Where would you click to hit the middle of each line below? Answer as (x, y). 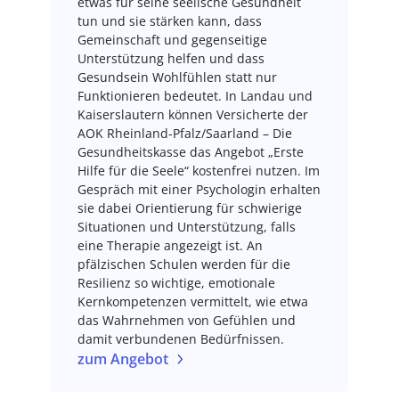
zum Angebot (122, 359)
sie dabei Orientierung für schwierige (189, 208)
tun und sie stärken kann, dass (169, 21)
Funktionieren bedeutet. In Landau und (195, 96)
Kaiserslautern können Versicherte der (192, 114)
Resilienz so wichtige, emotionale (176, 283)
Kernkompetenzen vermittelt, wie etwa (192, 301)
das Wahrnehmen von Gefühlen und (186, 320)
